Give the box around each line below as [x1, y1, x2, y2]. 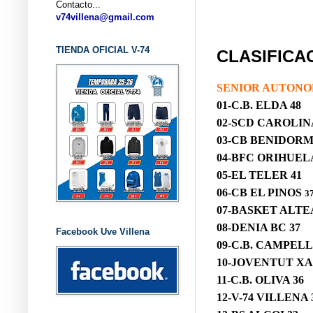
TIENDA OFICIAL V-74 [56, 44, 150, 55]
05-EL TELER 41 [217, 169, 302, 182]
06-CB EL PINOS [217, 187, 305, 199]
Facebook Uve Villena [56, 226, 150, 237]
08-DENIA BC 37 [217, 221, 300, 234]
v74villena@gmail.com [56, 11, 154, 22]
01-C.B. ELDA [217, 99, 290, 112]
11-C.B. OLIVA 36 [217, 274, 304, 286]
